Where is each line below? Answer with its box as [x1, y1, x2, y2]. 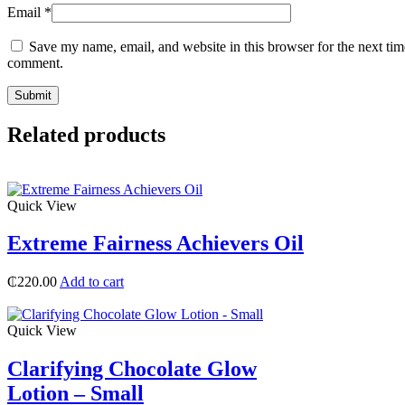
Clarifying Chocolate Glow [7, 357, 257, 381]
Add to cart [60, 274, 124, 290]
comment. [7, 54, 63, 71]
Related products [7, 122, 165, 146]
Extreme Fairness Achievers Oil [7, 231, 304, 256]
